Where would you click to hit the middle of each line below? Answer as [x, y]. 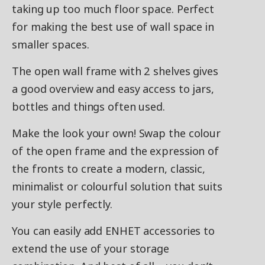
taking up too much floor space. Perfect [113, 9]
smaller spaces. [51, 45]
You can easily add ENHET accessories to [114, 231]
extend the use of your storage [91, 249]
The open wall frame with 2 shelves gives [115, 71]
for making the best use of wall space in [113, 27]
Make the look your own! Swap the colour [117, 133]
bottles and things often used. [88, 107]
